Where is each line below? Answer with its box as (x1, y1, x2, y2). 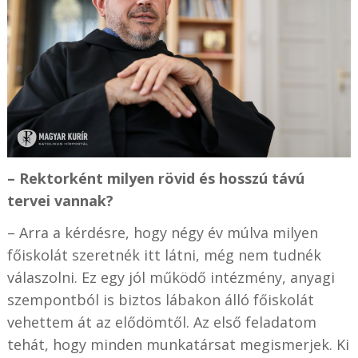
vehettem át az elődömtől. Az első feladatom (6, 312, 316, 332)
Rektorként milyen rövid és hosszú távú (18, 169, 304, 189)
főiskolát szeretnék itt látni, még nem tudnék (6, 245, 321, 265)
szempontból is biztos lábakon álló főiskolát (6, 290, 314, 310)
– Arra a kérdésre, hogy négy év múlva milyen (6, 223, 318, 243)
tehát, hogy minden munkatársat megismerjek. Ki (6, 335, 349, 355)
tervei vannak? (6, 191, 113, 211)
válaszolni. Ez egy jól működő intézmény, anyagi (6, 268, 335, 288)
